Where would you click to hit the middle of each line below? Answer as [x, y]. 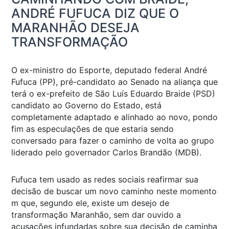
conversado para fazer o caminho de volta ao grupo [113, 141]
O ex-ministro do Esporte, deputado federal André [109, 70]
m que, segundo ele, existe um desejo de [90, 203]
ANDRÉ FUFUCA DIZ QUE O [95, 14]
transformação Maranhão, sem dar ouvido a [96, 215]
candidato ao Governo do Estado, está [86, 106]
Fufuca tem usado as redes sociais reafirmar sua [105, 180]
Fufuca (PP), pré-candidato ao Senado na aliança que [114, 82]
